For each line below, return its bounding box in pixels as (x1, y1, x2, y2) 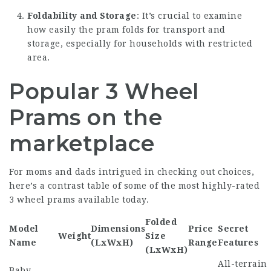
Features (218, 238, 258, 247)
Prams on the (9, 104, 162, 131)
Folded (145, 217, 177, 227)
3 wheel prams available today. (9, 195, 149, 204)
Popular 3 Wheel (9, 78, 199, 105)
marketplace (9, 130, 155, 157)
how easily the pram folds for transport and (27, 25, 226, 34)
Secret (218, 224, 248, 233)
